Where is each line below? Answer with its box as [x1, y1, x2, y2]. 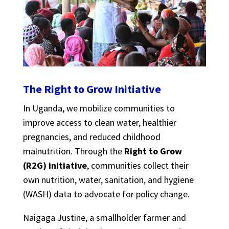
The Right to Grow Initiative [22, 81, 161, 96]
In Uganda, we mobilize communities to [22, 102, 175, 114]
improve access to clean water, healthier [22, 116, 176, 128]
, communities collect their [86, 159, 189, 171]
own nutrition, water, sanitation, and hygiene [22, 173, 194, 186]
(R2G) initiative [22, 159, 87, 171]
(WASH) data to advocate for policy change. [22, 188, 190, 200]
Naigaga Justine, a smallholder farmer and [22, 211, 186, 223]
